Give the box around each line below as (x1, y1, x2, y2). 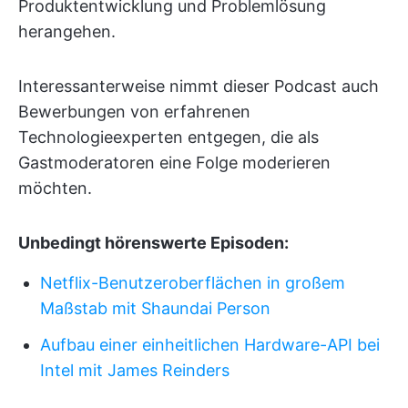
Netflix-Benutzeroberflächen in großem (40, 272, 345, 292)
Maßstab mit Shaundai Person (40, 298, 270, 318)
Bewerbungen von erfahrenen (18, 101, 250, 121)
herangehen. (18, 21, 116, 41)
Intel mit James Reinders (40, 360, 229, 380)
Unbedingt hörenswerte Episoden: (18, 232, 289, 252)
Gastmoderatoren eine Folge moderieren (18, 152, 331, 172)
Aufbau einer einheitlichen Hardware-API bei (40, 334, 380, 354)
